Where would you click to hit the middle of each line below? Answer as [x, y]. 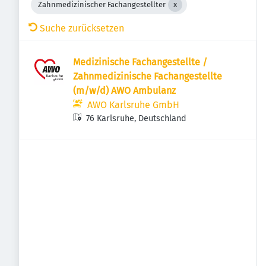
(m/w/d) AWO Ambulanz [124, 91]
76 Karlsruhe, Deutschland [137, 118]
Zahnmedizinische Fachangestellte [148, 76]
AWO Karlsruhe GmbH [133, 105]
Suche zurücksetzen [82, 28]
